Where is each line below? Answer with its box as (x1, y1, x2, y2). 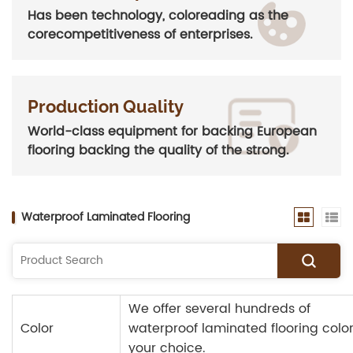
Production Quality (28, 96, 184, 117)
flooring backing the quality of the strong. (28, 140, 289, 162)
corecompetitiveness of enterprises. (28, 24, 253, 46)
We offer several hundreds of (128, 299, 310, 320)
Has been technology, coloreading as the (28, 6, 288, 27)
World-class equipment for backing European (28, 121, 317, 143)
